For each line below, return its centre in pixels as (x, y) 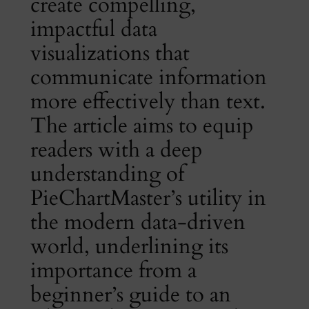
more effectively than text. (148, 101)
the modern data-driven (138, 222)
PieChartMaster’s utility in (148, 198)
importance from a (113, 270)
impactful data (93, 29)
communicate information (148, 77)
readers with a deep (116, 149)
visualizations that (110, 53)
